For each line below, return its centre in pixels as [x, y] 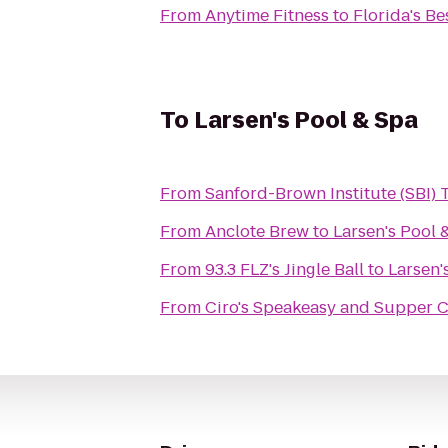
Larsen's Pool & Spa [306, 120]
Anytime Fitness [267, 15]
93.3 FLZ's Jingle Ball [284, 269]
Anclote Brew [257, 231]
